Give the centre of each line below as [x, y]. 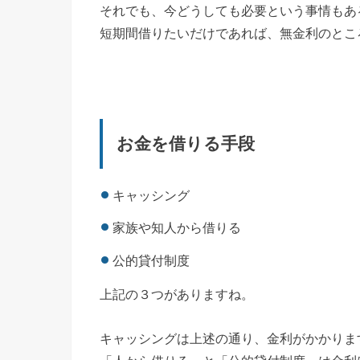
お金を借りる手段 [186, 143]
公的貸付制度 [151, 260]
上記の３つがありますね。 [177, 295]
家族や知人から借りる [177, 228]
